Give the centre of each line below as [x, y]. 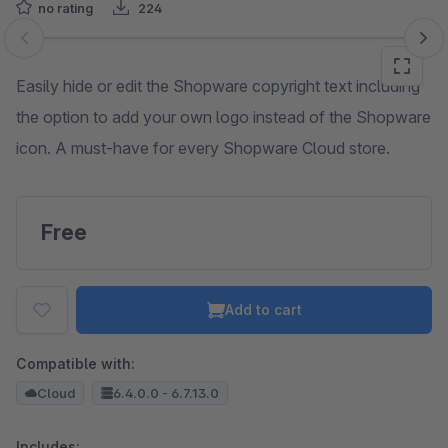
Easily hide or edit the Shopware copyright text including [218, 86]
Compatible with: [75, 363]
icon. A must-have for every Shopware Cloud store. [203, 148]
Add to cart [263, 309]
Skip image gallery [80, 48]
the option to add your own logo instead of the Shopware [223, 117]
